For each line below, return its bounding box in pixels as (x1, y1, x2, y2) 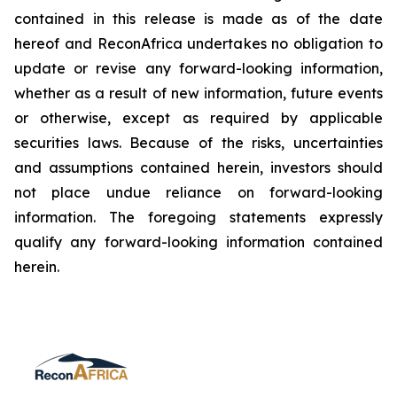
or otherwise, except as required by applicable (14, 109, 383, 127)
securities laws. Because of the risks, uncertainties (14, 134, 383, 152)
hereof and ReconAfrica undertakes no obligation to (14, 35, 383, 52)
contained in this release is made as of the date (14, 10, 383, 27)
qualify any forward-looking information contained (14, 233, 383, 251)
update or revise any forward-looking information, (14, 59, 383, 77)
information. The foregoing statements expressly (14, 208, 383, 226)
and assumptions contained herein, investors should (14, 159, 383, 176)
